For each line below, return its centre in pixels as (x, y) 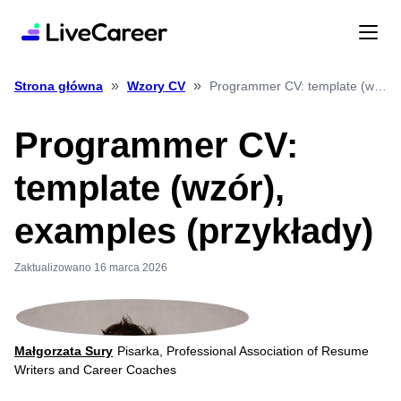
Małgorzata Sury (64, 351)
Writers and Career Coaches (95, 370)
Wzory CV (156, 86)
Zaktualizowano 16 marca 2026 (91, 268)
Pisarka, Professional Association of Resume (243, 351)
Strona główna (59, 86)
